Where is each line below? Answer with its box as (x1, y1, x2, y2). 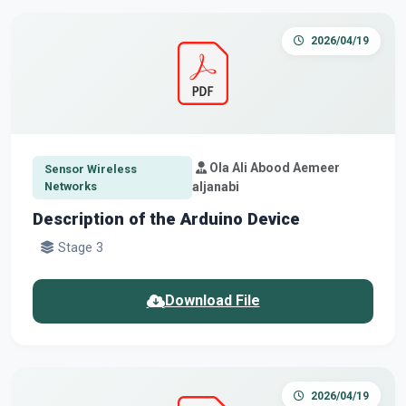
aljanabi (191, 179, 239, 194)
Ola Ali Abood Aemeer (206, 159, 340, 175)
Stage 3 (54, 239, 103, 256)
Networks (43, 179, 97, 193)
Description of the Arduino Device (33, 208, 300, 228)
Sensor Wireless (43, 161, 137, 176)
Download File (164, 292, 260, 310)
